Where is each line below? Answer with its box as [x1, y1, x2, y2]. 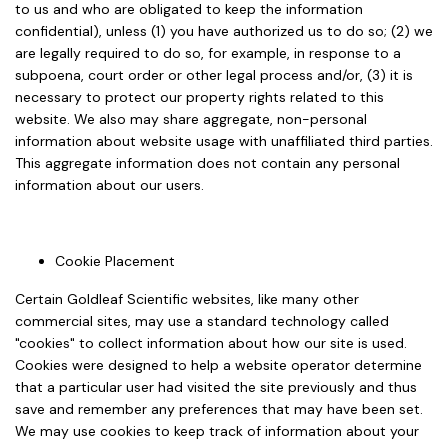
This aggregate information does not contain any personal [15, 153, 400, 172]
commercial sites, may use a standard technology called [15, 311, 389, 330]
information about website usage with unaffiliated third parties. [15, 131, 433, 150]
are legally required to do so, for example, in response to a [15, 43, 401, 62]
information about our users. [15, 175, 208, 194]
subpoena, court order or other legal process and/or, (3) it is [15, 65, 413, 84]
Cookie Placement [55, 251, 175, 270]
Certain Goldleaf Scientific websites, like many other [15, 289, 359, 308]
